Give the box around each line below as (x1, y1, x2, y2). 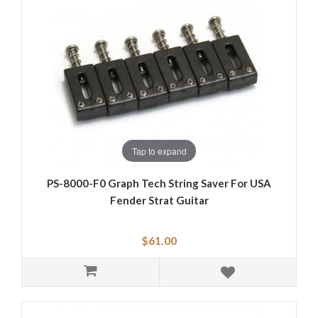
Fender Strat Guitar (109, 194, 209, 207)
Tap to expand (131, 144, 187, 157)
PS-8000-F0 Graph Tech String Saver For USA (47, 177, 271, 190)
